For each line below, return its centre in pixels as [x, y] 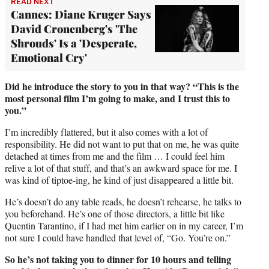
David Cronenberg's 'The [74, 29]
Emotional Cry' [49, 57]
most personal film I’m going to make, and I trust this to [117, 98]
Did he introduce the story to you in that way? [98, 86]
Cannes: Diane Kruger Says [81, 14]
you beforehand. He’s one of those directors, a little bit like [115, 213]
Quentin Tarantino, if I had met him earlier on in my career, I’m [124, 225]
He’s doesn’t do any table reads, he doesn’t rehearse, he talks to [123, 201]
